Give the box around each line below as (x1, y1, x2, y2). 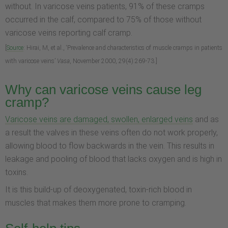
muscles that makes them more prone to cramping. (5, 197, 186, 208)
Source (7, 44, 23, 52)
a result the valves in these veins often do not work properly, (5, 127, 218, 137)
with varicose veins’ (5, 58, 57, 65)
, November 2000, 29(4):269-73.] (70, 58, 157, 65)
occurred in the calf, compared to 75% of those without (5, 15, 202, 25)
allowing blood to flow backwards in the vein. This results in (5, 140, 214, 151)
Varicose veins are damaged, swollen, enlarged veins (5, 114, 193, 124)
